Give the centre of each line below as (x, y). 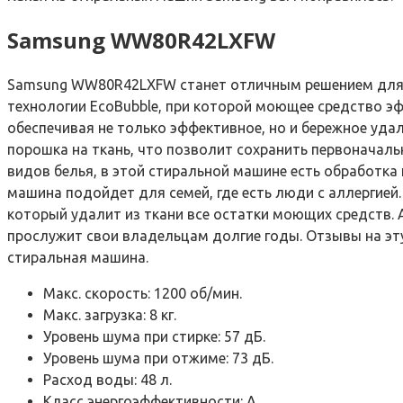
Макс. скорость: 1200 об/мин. (143, 294)
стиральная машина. (78, 258)
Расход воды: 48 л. (107, 380)
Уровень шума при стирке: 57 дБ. (154, 337)
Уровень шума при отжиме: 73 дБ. (158, 358)
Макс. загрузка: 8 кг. (110, 315)
